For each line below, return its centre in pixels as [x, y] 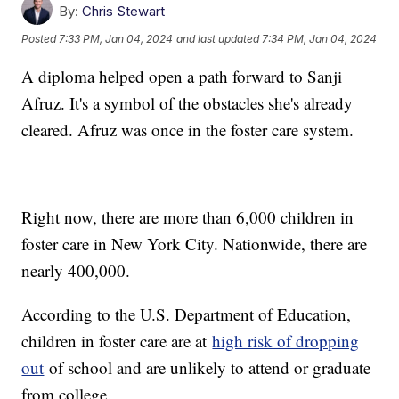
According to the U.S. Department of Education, [187, 313]
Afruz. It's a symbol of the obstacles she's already [187, 102]
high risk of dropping [286, 340]
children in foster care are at [117, 340]
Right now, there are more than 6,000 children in [188, 216]
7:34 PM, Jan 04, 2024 [320, 39]
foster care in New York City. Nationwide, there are [195, 243]
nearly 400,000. [76, 270]
